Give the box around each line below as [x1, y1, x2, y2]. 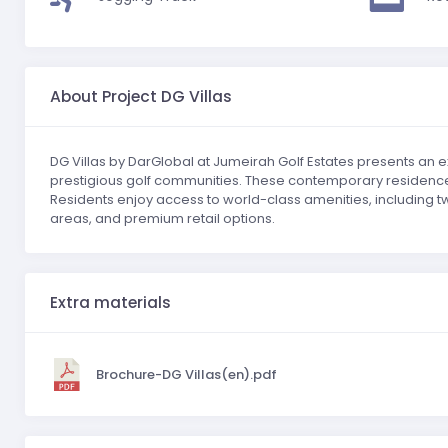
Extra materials [50, 291, 171, 313]
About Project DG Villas [50, 85, 232, 107]
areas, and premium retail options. [50, 209, 275, 228]
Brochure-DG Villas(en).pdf [95, 364, 277, 384]
